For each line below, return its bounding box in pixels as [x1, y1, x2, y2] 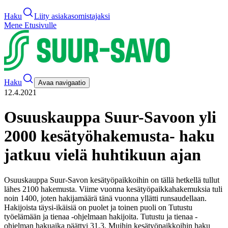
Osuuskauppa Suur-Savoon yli [4, 108, 216, 127]
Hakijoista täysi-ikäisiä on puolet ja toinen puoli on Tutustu [4, 203, 192, 212]
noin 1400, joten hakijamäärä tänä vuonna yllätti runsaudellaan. [4, 193, 207, 203]
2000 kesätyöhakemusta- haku [4, 127, 215, 146]
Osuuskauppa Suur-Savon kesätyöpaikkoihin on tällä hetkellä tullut [4, 175, 219, 184]
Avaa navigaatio [38, 79, 85, 87]
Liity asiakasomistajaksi [34, 12, 110, 20]
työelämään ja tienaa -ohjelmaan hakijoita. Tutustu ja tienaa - [4, 212, 197, 221]
